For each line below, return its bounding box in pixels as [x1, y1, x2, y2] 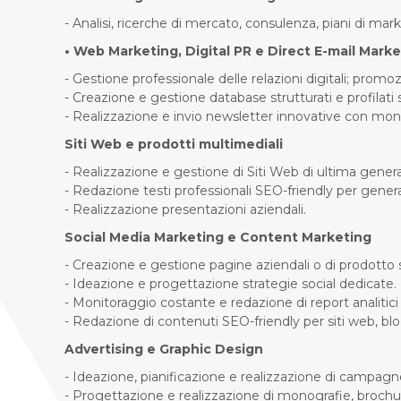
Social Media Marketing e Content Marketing [64, 229, 371, 245]
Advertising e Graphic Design [64, 341, 263, 357]
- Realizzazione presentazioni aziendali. [64, 201, 306, 218]
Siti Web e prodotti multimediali [64, 136, 283, 152]
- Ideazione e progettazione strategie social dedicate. [64, 276, 397, 292]
